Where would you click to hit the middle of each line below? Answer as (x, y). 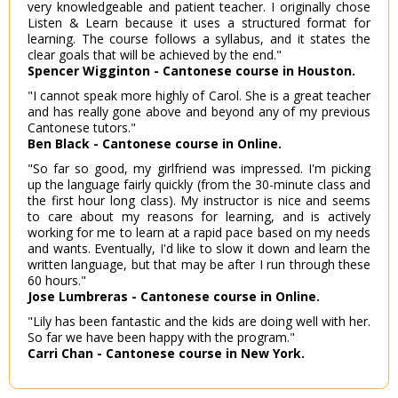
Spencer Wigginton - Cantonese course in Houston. (191, 71)
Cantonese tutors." (82, 128)
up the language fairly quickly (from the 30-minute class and (199, 185)
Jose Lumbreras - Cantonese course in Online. (174, 297)
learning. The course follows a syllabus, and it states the (199, 39)
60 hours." (57, 281)
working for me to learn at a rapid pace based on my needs (199, 233)
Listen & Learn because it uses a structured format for (199, 23)
